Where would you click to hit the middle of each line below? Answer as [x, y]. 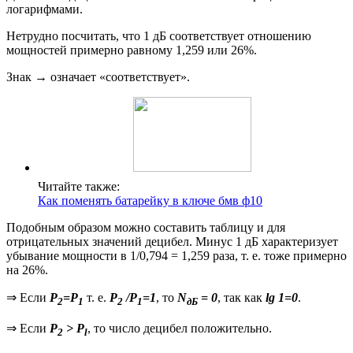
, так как [242, 298]
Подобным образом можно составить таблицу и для [146, 228]
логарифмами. [45, 9]
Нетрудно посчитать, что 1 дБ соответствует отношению [159, 36]
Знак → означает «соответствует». [98, 77]
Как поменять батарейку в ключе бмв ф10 [150, 201]
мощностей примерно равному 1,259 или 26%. [132, 50]
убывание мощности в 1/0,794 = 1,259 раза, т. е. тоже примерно [176, 256]
